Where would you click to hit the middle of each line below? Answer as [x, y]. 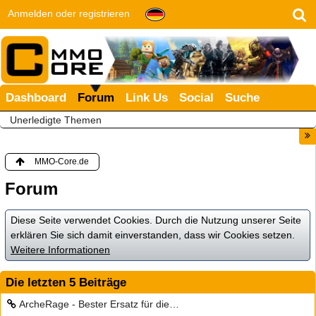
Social [196, 97]
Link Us [147, 97]
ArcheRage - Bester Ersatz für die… [99, 304]
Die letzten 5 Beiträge [66, 282]
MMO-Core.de [62, 161]
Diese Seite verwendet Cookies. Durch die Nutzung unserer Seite [156, 220]
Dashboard [36, 97]
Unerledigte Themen [56, 120]
